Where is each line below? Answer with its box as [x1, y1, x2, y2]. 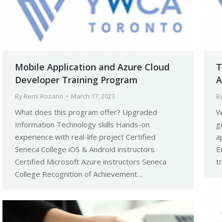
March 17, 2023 [71, 92, 115, 101]
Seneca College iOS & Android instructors [15, 144, 155, 155]
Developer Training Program [15, 74, 138, 86]
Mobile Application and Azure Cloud [15, 61, 169, 73]
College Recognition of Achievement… [15, 169, 143, 179]
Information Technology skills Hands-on [15, 119, 150, 130]
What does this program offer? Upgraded [15, 107, 157, 117]
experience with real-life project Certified [15, 132, 156, 142]
